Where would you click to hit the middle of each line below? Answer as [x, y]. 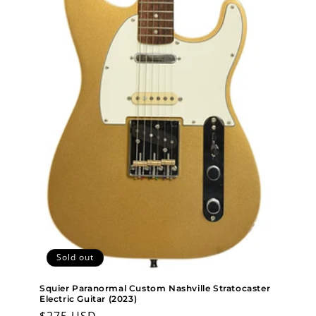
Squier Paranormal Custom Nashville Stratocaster [155, 288]
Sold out [75, 257]
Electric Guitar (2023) [89, 299]
